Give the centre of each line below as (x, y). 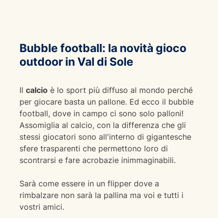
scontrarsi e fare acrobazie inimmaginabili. (98, 160)
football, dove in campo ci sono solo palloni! (101, 113)
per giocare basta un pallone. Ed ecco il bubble (107, 102)
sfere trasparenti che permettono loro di (94, 148)
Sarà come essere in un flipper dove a (89, 183)
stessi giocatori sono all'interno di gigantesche (105, 137)
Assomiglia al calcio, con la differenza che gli (103, 125)
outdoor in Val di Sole (76, 62)
